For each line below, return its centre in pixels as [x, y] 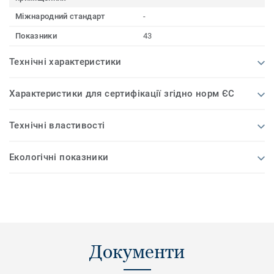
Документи [137, 252]
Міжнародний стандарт [60, 17]
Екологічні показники [59, 157]
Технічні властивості [57, 126]
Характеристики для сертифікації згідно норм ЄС [122, 94]
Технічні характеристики [65, 62]
